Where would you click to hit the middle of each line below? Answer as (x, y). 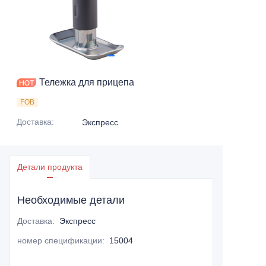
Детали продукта (50, 167)
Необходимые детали (71, 200)
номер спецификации (60, 240)
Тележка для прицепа (87, 82)
